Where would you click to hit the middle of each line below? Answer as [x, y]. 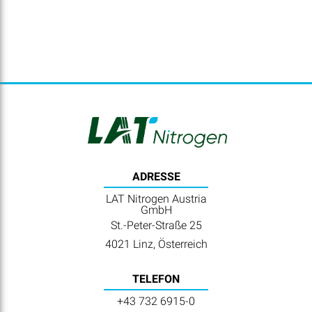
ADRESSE [156, 176]
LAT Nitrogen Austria [156, 198]
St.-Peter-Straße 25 [156, 225]
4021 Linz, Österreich [156, 244]
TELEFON [156, 279]
